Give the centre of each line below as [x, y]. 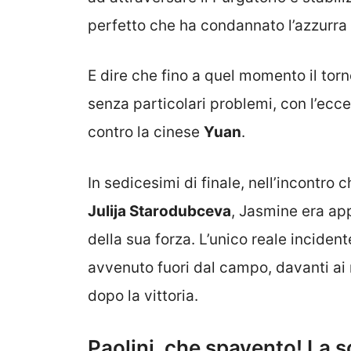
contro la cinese [146, 132]
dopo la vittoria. [143, 295]
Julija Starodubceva [159, 211]
